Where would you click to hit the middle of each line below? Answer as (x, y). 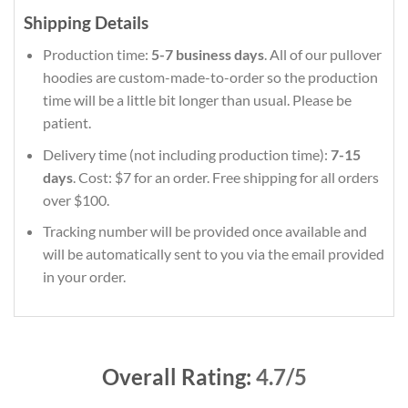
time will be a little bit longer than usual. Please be (197, 99)
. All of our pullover (322, 54)
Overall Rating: (178, 376)
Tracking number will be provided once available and (204, 231)
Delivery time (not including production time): (186, 154)
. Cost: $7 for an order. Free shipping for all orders (225, 177)
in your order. (84, 277)
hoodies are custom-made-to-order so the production (210, 76)
